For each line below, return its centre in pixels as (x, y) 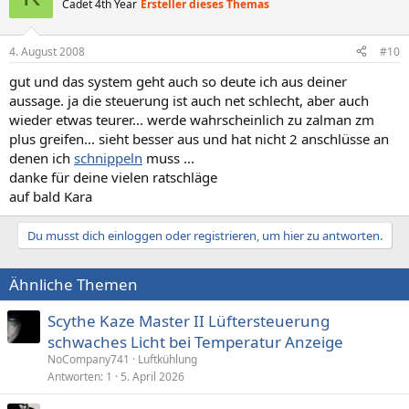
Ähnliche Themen (73, 284)
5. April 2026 (152, 376)
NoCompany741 (89, 359)
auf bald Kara (51, 196)
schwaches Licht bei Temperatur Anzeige (195, 341)
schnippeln (108, 157)
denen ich (42, 157)
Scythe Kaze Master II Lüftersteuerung (189, 320)
